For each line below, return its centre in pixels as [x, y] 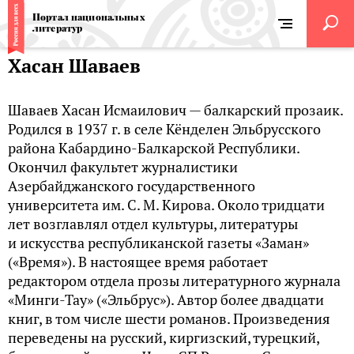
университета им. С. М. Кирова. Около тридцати [166, 205]
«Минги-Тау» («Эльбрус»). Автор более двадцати [166, 300]
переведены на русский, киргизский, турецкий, [164, 338]
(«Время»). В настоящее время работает [138, 262]
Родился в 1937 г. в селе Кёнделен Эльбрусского [164, 129]
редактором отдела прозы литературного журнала [174, 281]
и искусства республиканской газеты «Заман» [158, 243]
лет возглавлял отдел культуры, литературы [153, 224]
